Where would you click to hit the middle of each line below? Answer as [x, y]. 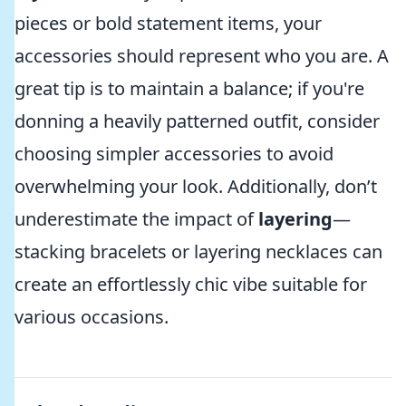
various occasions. [92, 317]
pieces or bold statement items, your [168, 23]
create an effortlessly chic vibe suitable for [191, 284]
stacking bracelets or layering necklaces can [198, 251]
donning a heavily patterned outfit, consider [197, 121]
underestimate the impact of [136, 219]
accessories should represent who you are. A [202, 56]
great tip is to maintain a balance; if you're [189, 88]
